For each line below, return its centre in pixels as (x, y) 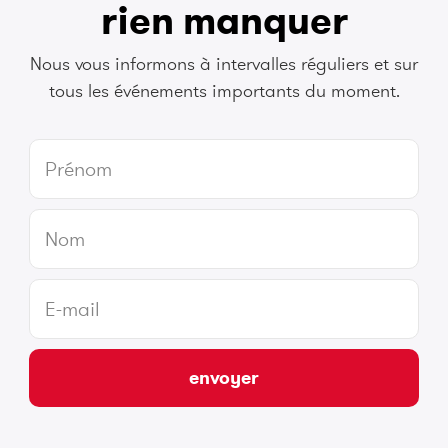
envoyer (224, 377)
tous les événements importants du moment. (224, 91)
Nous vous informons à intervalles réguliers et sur (224, 64)
